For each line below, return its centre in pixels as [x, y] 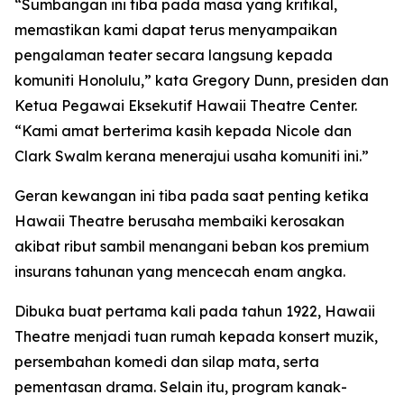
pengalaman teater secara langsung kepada [174, 55]
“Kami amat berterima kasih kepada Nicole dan [183, 131]
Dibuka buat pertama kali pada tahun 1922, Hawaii [195, 311]
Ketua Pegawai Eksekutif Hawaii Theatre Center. [186, 106]
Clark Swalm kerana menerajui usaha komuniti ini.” [192, 156]
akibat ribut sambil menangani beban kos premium [192, 246]
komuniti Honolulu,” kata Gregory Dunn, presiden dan [202, 80]
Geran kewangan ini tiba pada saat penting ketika [192, 196]
